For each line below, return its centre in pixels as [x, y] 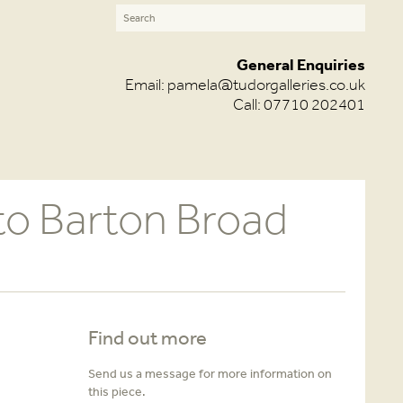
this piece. [116, 391]
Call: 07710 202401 [299, 104]
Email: [146, 85]
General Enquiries [301, 64]
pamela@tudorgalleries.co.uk [266, 85]
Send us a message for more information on [210, 373]
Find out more [147, 337]
